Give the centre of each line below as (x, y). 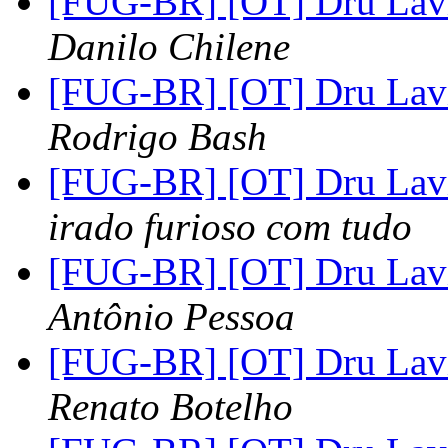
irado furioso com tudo (230, 227)
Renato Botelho (170, 407)
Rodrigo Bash (157, 137)
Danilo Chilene (169, 47)
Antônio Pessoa (171, 317)
